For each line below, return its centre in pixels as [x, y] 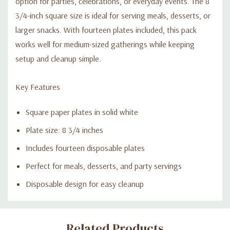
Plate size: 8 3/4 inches [64, 130]
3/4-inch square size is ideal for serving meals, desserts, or [113, 15]
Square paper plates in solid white [82, 112]
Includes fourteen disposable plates [85, 148]
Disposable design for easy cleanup [85, 184]
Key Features [38, 87]
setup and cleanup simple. [58, 58]
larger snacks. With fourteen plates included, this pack [106, 30]
